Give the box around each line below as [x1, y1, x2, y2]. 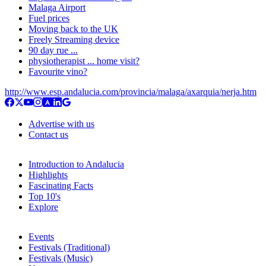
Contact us [28, 129, 68, 140]
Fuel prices [28, 13, 69, 24]
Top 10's [28, 191, 61, 202]
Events [28, 232, 54, 242]
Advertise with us [28, 119, 94, 129]
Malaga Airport [28, 2, 85, 13]
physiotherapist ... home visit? [28, 56, 140, 66]
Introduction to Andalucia [28, 159, 124, 170]
